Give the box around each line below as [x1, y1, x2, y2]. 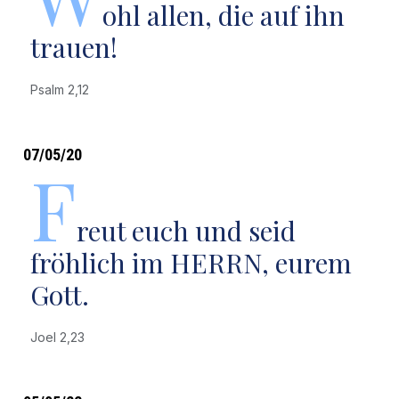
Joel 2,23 [29, 330, 92, 345]
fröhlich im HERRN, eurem [29, 245, 352, 281]
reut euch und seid [76, 213, 296, 248]
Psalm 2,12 [29, 82, 96, 97]
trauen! [29, 29, 118, 65]
